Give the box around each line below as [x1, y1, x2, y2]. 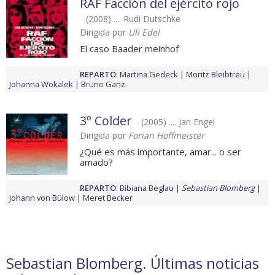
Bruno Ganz [81, 79, 125, 90]
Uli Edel [128, 26, 160, 39]
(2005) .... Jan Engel [141, 116, 215, 128]
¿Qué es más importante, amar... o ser [80, 145, 241, 158]
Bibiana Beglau [120, 182, 174, 194]
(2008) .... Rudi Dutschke [86, 13, 180, 25]
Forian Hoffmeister [128, 130, 204, 142]
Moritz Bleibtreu [186, 69, 245, 80]
